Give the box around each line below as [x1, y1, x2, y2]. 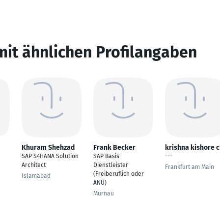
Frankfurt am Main [165, 164, 214, 170]
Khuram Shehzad [22, 143, 75, 152]
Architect [22, 162, 46, 168]
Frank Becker [93, 143, 136, 152]
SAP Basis [93, 153, 119, 160]
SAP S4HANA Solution [22, 153, 79, 160]
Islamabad [22, 172, 51, 179]
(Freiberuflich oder [93, 170, 144, 177]
